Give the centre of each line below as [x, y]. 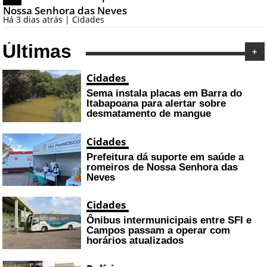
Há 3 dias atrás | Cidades [53, 20]
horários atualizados [135, 240]
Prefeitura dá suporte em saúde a [165, 156]
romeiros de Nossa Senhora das [162, 167]
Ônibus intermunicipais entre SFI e [169, 220]
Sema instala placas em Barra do [164, 93]
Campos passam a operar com [158, 230]
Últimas [37, 52]
